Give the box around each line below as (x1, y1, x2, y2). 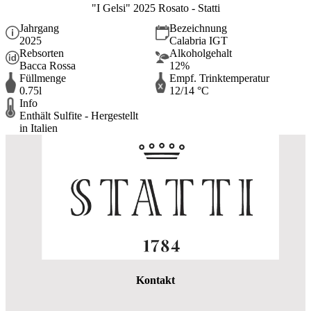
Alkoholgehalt (169, 47, 232, 59)
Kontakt (136, 274, 175, 287)
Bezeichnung (169, 22, 227, 34)
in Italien (19, 121, 58, 134)
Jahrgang (19, 22, 59, 34)
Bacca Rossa (19, 59, 76, 72)
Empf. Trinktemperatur (169, 72, 269, 84)
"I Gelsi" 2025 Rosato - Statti (91, 2, 220, 15)
